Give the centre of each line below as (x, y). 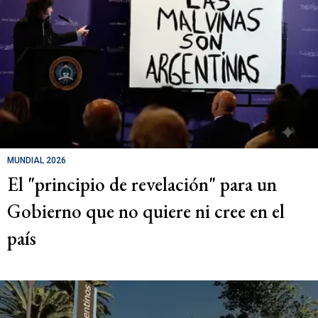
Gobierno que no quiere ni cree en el (146, 211)
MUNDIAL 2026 (37, 160)
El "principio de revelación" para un (142, 184)
